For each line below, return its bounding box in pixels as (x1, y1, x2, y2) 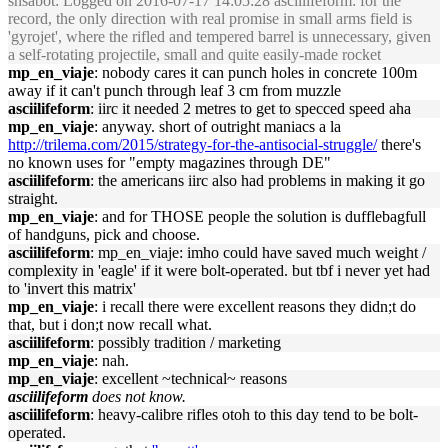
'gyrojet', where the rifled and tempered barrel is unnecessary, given (8, 28, 431, 45)
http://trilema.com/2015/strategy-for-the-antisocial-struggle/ (8, 136, 377, 153)
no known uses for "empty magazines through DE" (8, 154, 331, 171)
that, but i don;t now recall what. (8, 316, 212, 333)
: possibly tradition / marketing (90, 334, 281, 351)
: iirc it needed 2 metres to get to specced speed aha (90, 100, 411, 117)
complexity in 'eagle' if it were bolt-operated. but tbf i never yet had (8, 262, 430, 279)
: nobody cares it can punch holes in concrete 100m (94, 64, 417, 81)
